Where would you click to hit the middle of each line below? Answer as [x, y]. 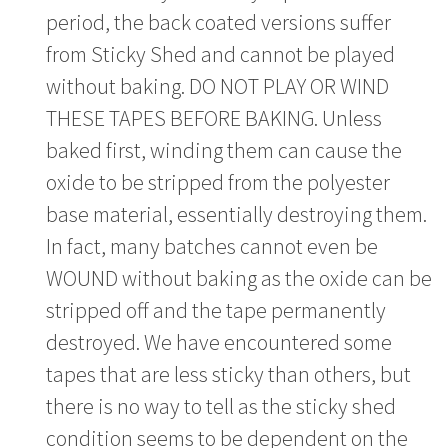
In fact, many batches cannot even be [212, 245]
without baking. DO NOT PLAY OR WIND [218, 85]
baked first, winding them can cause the [224, 149]
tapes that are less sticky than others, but [229, 373]
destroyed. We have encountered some [219, 341]
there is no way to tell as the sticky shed [221, 405]
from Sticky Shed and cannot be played [221, 53]
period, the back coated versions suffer [219, 21]
